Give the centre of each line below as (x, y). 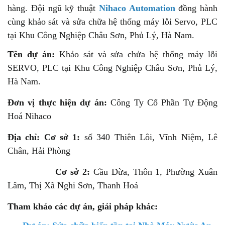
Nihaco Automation (137, 8)
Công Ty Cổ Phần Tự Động (162, 102)
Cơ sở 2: (73, 172)
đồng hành (196, 8)
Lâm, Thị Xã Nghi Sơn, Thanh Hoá (73, 185)
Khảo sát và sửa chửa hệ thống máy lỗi (136, 54)
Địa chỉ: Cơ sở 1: (44, 137)
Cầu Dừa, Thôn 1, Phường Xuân (154, 172)
